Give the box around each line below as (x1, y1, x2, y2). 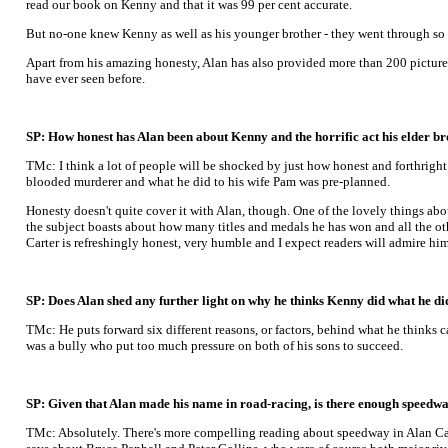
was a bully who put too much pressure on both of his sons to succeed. (26, 338, 403, 353)
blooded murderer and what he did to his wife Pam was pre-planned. (26, 174, 390, 189)
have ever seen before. (26, 71, 145, 86)
